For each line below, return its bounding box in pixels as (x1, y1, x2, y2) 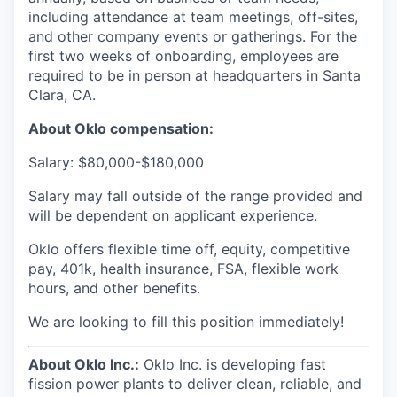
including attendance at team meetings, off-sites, (28, 8, 358, 26)
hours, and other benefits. (28, 279, 200, 297)
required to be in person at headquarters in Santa (28, 66, 361, 84)
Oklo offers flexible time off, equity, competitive (28, 240, 350, 258)
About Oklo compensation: (28, 120, 214, 137)
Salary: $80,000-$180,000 (28, 153, 204, 171)
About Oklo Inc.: (28, 355, 139, 373)
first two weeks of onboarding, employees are (28, 47, 339, 65)
